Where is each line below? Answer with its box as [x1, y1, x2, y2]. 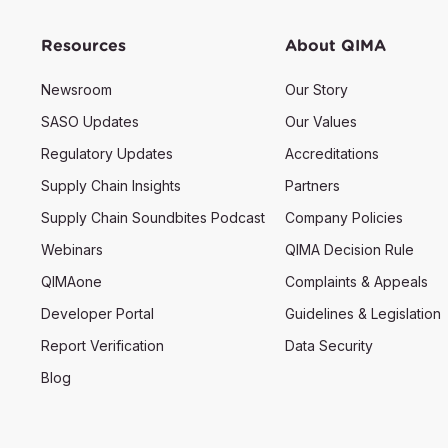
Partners [285, 177, 341, 195]
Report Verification [40, 337, 164, 355]
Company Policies [285, 209, 404, 227]
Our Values [285, 113, 358, 131]
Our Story [285, 81, 349, 99]
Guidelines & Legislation [285, 305, 442, 323]
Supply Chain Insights [40, 177, 181, 195]
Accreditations [285, 145, 380, 163]
